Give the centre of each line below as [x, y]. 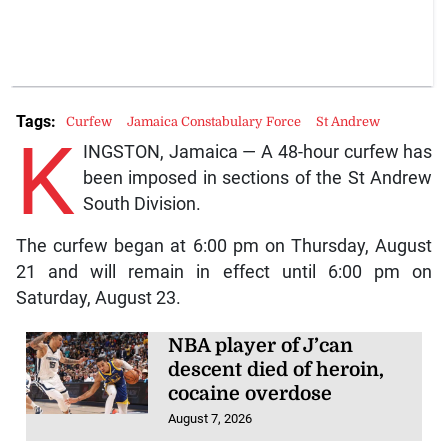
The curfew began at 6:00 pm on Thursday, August [224, 246]
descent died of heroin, [276, 370]
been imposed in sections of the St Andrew [257, 178]
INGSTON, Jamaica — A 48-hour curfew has [257, 152]
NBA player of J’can [261, 346]
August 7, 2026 [210, 419]
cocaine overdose [250, 394]
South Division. [141, 204]
